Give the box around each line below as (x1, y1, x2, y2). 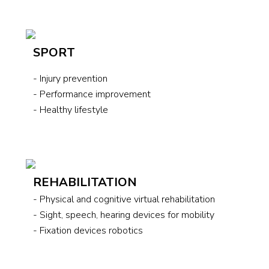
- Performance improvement (33, 87, 151, 101)
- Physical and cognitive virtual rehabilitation (33, 192, 215, 206)
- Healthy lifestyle (33, 103, 108, 116)
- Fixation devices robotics (33, 223, 143, 237)
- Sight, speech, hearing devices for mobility (33, 208, 214, 222)
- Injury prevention (33, 71, 107, 85)
